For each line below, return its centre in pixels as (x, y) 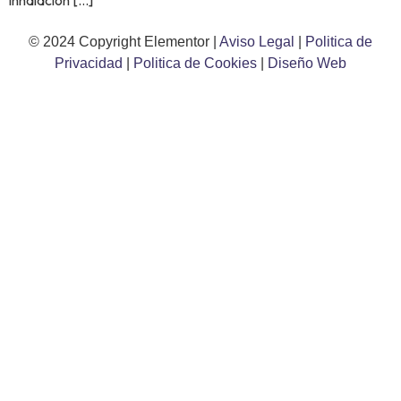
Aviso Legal (259, 42)
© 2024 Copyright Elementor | (124, 42)
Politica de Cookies (195, 64)
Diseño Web (307, 64)
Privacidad (90, 64)
